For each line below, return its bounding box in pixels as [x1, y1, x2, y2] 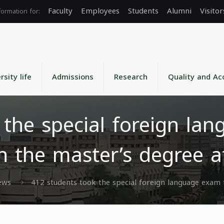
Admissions [52, 70, 93, 84]
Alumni [167, 4, 191, 18]
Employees [81, 4, 119, 18]
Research [114, 70, 147, 84]
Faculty [48, 4, 72, 18]
